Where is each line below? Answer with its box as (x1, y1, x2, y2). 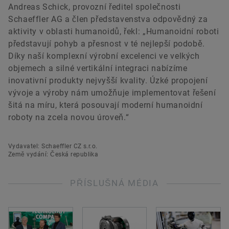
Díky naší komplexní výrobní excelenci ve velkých (8, 51, 200, 61)
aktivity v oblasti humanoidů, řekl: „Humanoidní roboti (8, 27, 219, 37)
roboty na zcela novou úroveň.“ (8, 112, 129, 123)
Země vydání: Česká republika (8, 151, 99, 158)
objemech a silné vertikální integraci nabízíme (8, 63, 188, 74)
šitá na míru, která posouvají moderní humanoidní (8, 100, 203, 110)
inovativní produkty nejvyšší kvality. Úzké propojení (8, 76, 208, 86)
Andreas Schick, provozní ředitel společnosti (8, 2, 181, 12)
